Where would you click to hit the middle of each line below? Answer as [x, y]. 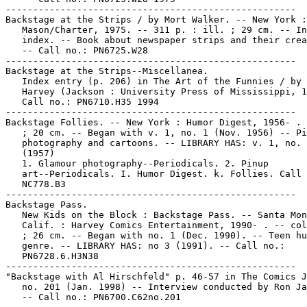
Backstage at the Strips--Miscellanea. [107, 71]
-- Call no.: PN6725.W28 [77, 50]
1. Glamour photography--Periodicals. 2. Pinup [137, 163]
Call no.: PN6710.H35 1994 [82, 102]
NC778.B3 [36, 184]
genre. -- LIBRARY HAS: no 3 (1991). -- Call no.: [145, 246]
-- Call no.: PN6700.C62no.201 [93, 297]
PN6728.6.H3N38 [52, 256]
